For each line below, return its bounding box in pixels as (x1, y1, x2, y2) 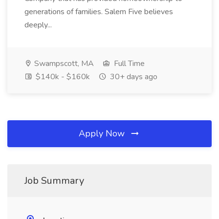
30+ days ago (108, 71, 157, 82)
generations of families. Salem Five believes (24, 6, 173, 17)
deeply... (24, 20, 54, 30)
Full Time (112, 58, 145, 69)
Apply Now (79, 128, 127, 139)
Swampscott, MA (32, 58, 94, 69)
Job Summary (24, 174, 84, 187)
